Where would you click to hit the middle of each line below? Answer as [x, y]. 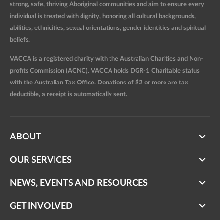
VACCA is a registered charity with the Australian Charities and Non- [107, 59]
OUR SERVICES [41, 160]
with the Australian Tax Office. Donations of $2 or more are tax [99, 83]
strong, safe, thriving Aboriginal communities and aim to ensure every [107, 5]
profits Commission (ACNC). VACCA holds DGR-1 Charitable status [105, 71]
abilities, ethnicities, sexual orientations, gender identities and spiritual [108, 28]
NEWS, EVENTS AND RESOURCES [79, 183]
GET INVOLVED [41, 206]
